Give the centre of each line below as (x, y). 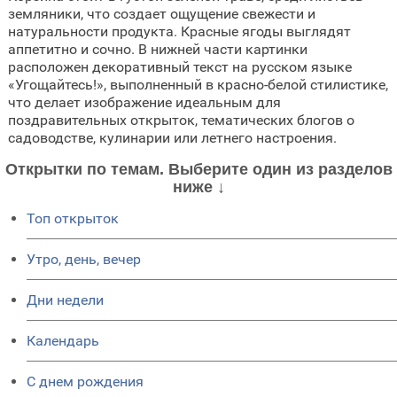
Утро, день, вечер (84, 260)
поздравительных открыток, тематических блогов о (181, 121)
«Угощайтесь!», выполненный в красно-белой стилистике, (198, 85)
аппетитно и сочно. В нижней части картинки (157, 50)
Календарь (63, 341)
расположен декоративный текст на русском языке (179, 67)
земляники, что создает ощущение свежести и (161, 14)
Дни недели (65, 300)
